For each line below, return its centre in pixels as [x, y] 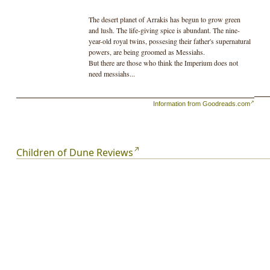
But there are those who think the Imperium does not [163, 62]
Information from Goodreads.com [202, 103]
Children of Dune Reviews [74, 152]
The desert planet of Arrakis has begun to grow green [164, 19]
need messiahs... [111, 73]
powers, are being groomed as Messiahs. [146, 52]
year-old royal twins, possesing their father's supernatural [169, 41]
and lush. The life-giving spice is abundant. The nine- [164, 30]
